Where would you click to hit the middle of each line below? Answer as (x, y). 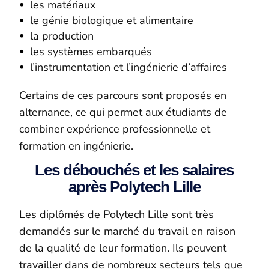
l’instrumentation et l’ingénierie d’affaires (129, 67)
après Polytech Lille (134, 186)
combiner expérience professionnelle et (115, 129)
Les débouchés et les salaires (134, 170)
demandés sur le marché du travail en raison (128, 231)
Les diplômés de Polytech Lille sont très (117, 215)
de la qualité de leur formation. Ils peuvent (123, 248)
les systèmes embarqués (91, 51)
